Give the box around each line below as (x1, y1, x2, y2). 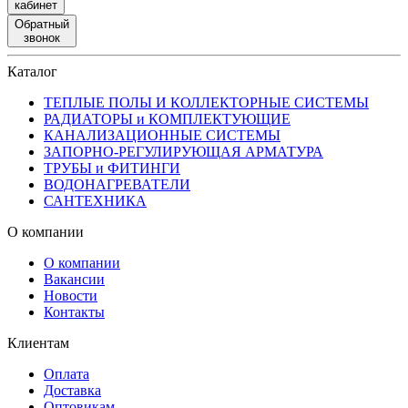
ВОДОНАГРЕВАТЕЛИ (44, 176, 190, 192)
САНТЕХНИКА (44, 192, 147, 209)
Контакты (44, 303, 105, 320)
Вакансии (44, 270, 105, 287)
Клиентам (7, 334, 69, 351)
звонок (24, 30, 60, 45)
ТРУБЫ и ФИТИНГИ (44, 159, 180, 176)
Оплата (44, 365, 89, 382)
